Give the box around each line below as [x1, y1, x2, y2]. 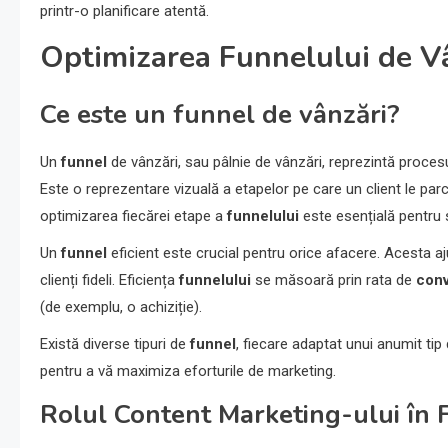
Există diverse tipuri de [40, 335, 190, 354]
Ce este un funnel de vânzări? [40, 97, 400, 133]
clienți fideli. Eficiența [40, 271, 179, 290]
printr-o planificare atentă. [40, 2, 209, 21]
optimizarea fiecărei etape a [40, 207, 227, 226]
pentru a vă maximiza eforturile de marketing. [40, 362, 336, 381]
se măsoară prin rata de [251, 271, 416, 290]
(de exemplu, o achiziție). [40, 298, 202, 317]
